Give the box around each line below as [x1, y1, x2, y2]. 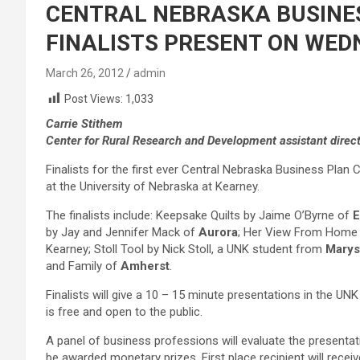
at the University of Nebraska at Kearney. [46, 179, 260, 194]
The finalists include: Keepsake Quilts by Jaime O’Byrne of [46, 208, 353, 223]
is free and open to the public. [46, 305, 202, 320]
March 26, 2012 [46, 67, 124, 80]
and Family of [46, 259, 121, 274]
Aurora [198, 225, 238, 240]
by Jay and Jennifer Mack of [46, 225, 198, 240]
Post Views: [64, 92, 123, 105]
